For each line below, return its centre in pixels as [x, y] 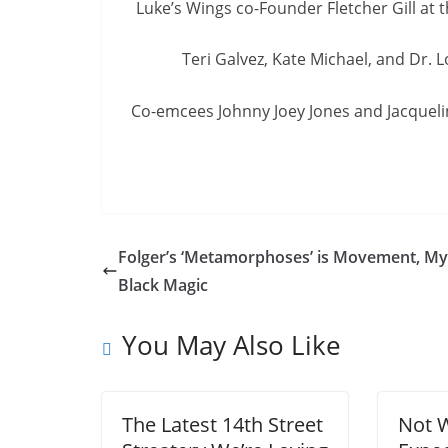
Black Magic [163, 284]
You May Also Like [231, 344]
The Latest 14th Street [222, 424]
